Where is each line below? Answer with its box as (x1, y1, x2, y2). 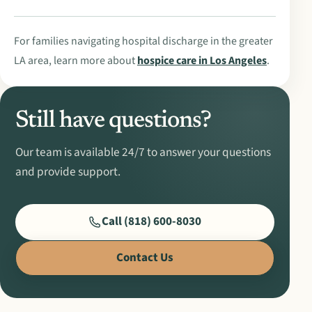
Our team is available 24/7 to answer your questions (15, 143, 271, 162)
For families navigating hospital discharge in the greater (14, 33, 273, 49)
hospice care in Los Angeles (137, 53, 267, 69)
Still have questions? (15, 109, 211, 133)
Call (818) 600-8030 (102, 213, 201, 231)
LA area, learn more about (14, 53, 135, 69)
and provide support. (15, 163, 120, 181)
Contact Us (116, 249, 173, 266)
